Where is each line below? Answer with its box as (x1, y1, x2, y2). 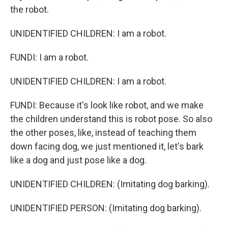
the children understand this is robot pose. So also (10, 113, 212, 124)
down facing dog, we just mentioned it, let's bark (10, 141, 204, 152)
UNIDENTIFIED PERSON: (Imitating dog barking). (10, 203, 202, 213)
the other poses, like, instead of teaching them (10, 127, 196, 138)
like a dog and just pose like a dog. (10, 155, 147, 165)
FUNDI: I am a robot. (10, 52, 89, 63)
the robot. (10, 4, 49, 15)
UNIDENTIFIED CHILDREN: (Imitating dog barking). (10, 179, 210, 189)
